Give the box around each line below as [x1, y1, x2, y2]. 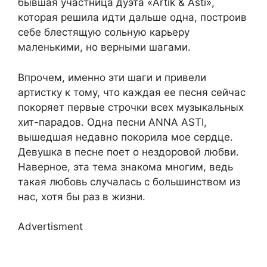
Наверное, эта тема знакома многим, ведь [18, 160, 233, 173]
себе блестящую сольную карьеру [18, 26, 190, 39]
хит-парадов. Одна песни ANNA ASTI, [18, 116, 207, 128]
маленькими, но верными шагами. [18, 41, 191, 54]
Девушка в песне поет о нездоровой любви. [18, 145, 239, 158]
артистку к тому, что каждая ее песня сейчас [18, 86, 246, 98]
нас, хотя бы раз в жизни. [18, 190, 145, 203]
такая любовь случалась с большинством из [18, 175, 240, 188]
